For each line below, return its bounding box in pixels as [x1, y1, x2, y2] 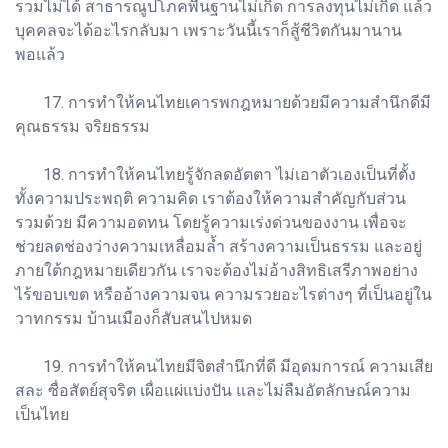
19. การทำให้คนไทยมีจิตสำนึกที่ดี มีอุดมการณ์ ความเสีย [15, 356, 433, 376]
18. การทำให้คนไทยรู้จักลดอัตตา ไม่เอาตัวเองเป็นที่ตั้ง [15, 164, 416, 184]
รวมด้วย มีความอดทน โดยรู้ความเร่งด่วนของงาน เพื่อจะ [15, 212, 407, 232]
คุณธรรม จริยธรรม [15, 116, 150, 136]
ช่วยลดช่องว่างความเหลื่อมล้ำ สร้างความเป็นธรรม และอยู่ [15, 236, 422, 256]
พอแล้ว [15, 44, 65, 64]
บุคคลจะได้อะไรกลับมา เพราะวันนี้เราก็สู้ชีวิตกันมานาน [15, 20, 402, 40]
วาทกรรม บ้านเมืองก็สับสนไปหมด [15, 308, 252, 328]
